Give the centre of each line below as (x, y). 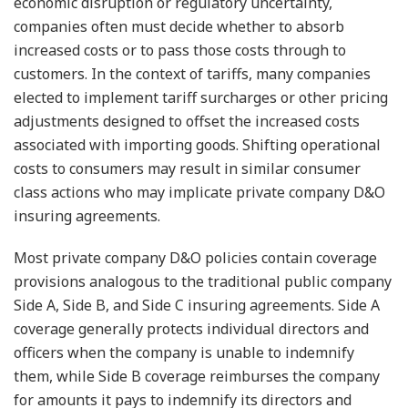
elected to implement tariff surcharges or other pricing (201, 97)
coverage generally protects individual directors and (191, 328)
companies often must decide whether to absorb (179, 26)
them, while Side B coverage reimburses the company (197, 376)
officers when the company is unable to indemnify (184, 352)
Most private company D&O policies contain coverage (195, 257)
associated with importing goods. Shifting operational (197, 144)
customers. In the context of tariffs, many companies (192, 73)
